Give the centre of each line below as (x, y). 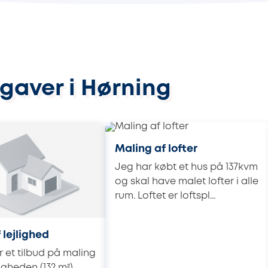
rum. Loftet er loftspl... (165, 196)
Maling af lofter (156, 149)
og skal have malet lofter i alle (187, 181)
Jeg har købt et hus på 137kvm (186, 167)
